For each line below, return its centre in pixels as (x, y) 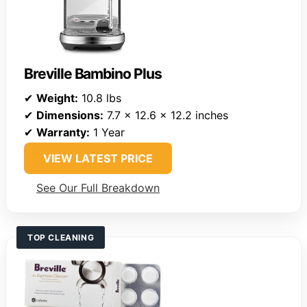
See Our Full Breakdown (98, 188)
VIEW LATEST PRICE (98, 159)
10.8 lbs (100, 98)
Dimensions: (70, 115)
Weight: (57, 98)
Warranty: (63, 133)
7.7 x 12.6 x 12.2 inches (166, 115)
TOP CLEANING (61, 238)
